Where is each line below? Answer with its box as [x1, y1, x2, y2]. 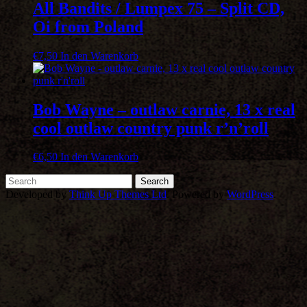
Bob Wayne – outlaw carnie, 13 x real [33, 100, 295, 119]
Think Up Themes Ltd [69, 188, 167, 201]
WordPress [227, 188, 273, 201]
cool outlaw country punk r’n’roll [33, 119, 269, 137]
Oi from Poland [33, 17, 143, 36]
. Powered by [167, 188, 227, 201]
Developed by [5, 188, 69, 201]
